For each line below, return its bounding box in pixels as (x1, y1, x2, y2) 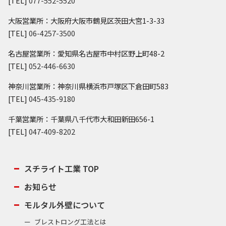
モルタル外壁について (24, 199, 105, 211)
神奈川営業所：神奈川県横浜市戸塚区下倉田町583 (8, 81, 168, 92)
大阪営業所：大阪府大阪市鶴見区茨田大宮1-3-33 (8, 15, 164, 26)
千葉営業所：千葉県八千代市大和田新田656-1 (8, 114, 154, 125)
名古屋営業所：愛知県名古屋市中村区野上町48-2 (8, 48, 164, 59)
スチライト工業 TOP (24, 162, 99, 175)
